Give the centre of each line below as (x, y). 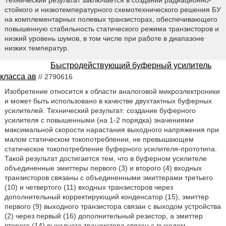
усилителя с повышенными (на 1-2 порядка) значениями (99, 120)
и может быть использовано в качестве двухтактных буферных (108, 101)
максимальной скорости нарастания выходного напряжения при (111, 130)
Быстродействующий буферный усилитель (131, 66)
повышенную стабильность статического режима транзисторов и (111, 29)
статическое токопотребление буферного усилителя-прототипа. (110, 149)
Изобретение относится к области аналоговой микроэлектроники (112, 92)
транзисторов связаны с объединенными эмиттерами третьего (108, 178)
